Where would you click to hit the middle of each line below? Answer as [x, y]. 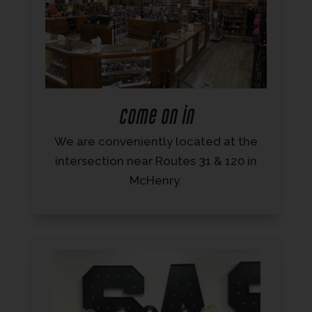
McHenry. [156, 181]
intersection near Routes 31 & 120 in [156, 161]
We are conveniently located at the [156, 142]
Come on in [156, 117]
